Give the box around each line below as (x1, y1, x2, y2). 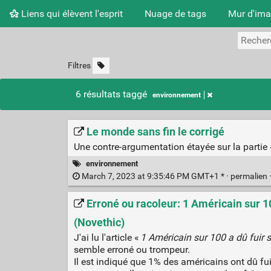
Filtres (67, 60, 91, 71)
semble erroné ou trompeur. (73, 244, 190, 256)
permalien (230, 171, 269, 182)
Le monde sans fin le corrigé (86, 125, 224, 139)
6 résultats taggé (76, 88, 150, 100)
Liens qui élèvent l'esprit (19, 7, 123, 19)
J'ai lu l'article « (73, 232, 140, 244)
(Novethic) (73, 216, 125, 230)
